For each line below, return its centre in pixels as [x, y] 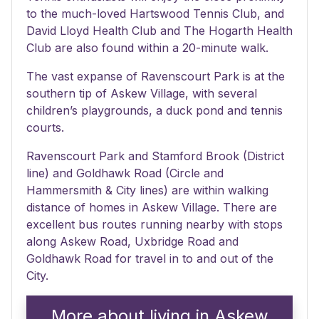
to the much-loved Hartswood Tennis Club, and [155, 14]
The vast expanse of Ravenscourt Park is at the [156, 76]
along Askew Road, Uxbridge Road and [132, 241]
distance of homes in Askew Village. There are [152, 207]
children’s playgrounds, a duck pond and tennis [155, 110]
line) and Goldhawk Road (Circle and [125, 173]
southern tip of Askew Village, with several [142, 93]
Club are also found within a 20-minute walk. [147, 48]
